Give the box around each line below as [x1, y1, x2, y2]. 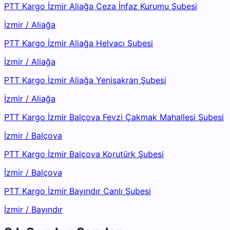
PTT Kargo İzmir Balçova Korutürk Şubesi [4, 149, 164, 160]
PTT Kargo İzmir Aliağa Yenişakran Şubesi [4, 75, 166, 86]
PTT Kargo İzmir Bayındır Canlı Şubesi [4, 186, 151, 197]
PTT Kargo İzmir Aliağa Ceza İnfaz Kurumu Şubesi [4, 1, 197, 12]
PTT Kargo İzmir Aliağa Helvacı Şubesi [4, 38, 153, 49]
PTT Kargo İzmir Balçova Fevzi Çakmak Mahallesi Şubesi [4, 112, 224, 123]
